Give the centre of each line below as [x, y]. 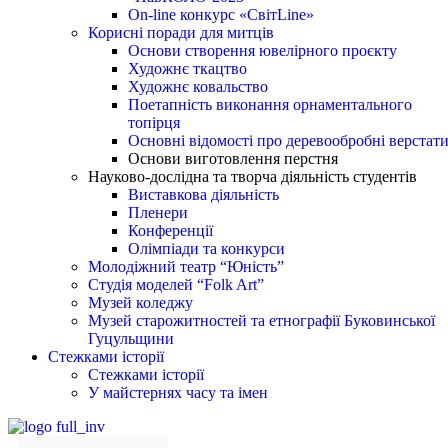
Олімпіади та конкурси [206, 248]
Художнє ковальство [198, 86]
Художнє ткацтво [187, 68]
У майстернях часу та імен [178, 392]
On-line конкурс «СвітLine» [221, 14]
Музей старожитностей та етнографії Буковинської [261, 320]
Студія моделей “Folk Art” [176, 284]
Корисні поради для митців [181, 32]
